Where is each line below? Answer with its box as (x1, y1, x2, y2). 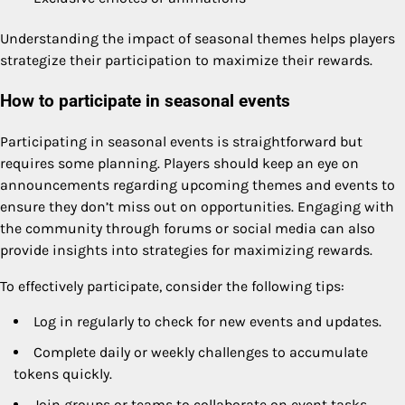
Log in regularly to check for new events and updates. (33, 312, 381, 330)
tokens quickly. (14, 364, 112, 382)
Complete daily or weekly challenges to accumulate (33, 343, 368, 361)
